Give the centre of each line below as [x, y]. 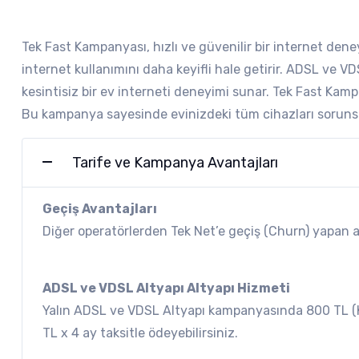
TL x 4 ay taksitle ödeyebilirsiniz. [140, 333]
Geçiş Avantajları [100, 208]
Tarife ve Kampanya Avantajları [175, 162]
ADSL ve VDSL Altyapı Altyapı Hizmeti [166, 288]
